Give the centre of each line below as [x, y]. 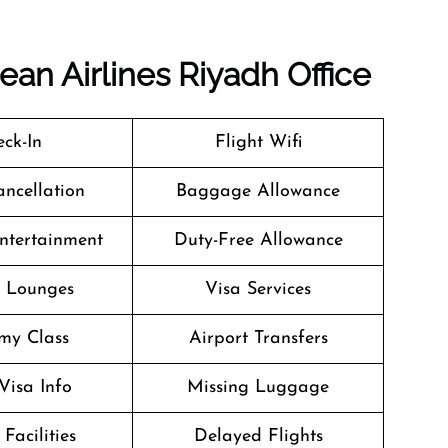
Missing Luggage [258, 387]
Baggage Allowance [258, 191]
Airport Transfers [258, 338]
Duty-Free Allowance [258, 240]
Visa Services [258, 289]
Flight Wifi [258, 142]
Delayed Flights [258, 436]
